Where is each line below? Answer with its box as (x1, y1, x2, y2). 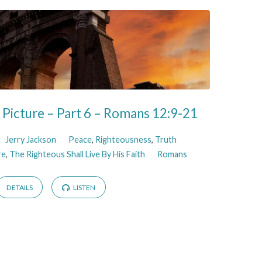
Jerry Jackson (5, 134, 56, 144)
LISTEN (71, 183, 95, 192)
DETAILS (6, 183, 33, 192)
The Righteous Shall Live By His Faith (9, 149, 146, 159)
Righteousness (95, 134, 151, 144)
